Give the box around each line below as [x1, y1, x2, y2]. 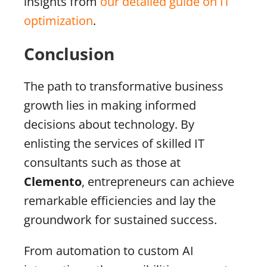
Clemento [24, 173, 82, 190]
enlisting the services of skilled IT [24, 135, 204, 151]
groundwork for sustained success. [24, 211, 217, 228]
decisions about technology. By [24, 116, 194, 132]
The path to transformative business [24, 77, 223, 94]
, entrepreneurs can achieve [82, 173, 234, 190]
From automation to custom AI [24, 242, 194, 259]
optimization [24, 12, 93, 29]
